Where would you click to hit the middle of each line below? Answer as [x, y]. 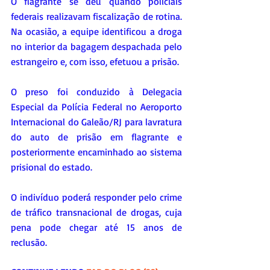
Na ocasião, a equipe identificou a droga [96, 32]
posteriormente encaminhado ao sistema [96, 152]
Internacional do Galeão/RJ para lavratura [96, 122]
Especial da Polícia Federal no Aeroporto [96, 107]
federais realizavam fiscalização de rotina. [96, 17]
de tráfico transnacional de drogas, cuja [96, 212]
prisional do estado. [52, 167]
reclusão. [29, 243]
